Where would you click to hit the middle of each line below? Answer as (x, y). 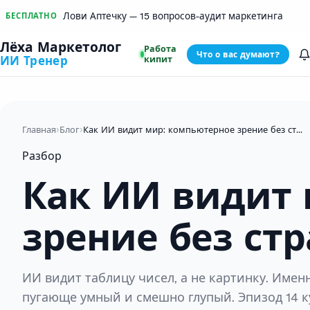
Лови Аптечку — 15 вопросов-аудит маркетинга (173, 16)
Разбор (42, 156)
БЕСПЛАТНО (32, 16)
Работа (161, 49)
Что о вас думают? (238, 55)
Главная (39, 130)
